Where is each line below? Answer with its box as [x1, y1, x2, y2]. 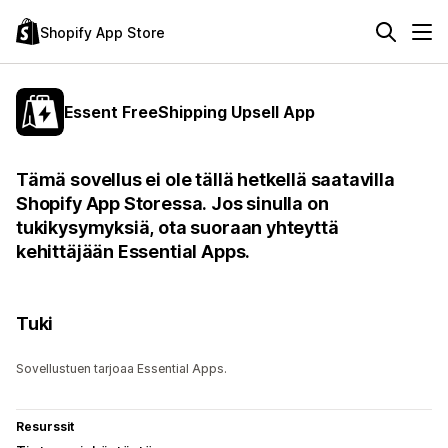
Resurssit [16, 419, 74, 434]
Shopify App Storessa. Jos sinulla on [16, 193, 329, 214]
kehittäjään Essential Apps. [16, 241, 251, 262]
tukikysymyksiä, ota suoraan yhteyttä [16, 217, 339, 238]
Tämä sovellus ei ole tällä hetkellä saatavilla [16, 169, 395, 190]
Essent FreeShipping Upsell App [64, 101, 315, 122]
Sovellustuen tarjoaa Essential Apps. [16, 361, 227, 376]
